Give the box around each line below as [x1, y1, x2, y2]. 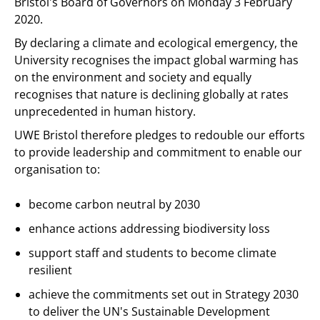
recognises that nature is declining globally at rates [14, 86, 289, 102]
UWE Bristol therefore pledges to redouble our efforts [14, 127, 305, 143]
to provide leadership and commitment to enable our [14, 144, 302, 160]
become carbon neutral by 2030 [29, 196, 200, 212]
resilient [29, 262, 72, 278]
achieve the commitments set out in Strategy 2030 [29, 286, 299, 302]
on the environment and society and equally [14, 69, 251, 85]
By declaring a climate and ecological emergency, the [14, 35, 298, 51]
